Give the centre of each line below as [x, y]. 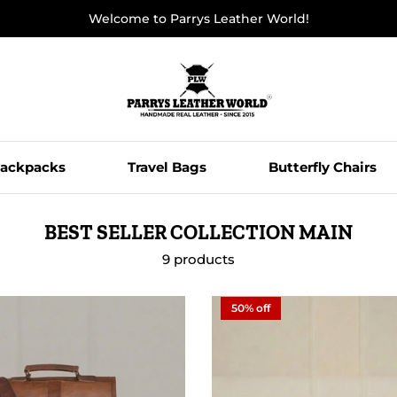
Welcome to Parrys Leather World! [198, 18]
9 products [198, 260]
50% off [251, 308]
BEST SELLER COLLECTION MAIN [198, 233]
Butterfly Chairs [322, 167]
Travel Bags [167, 167]
